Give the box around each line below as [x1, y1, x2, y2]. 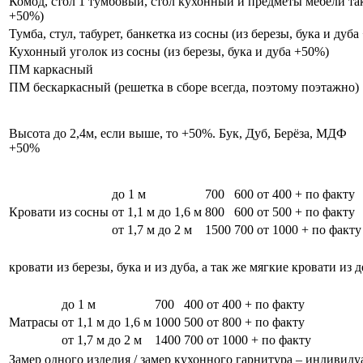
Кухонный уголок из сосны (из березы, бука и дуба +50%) [9, 44, 329, 58]
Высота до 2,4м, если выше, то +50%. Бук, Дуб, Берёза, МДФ [9, 126, 347, 140]
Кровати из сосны [9, 204, 109, 219]
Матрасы [9, 314, 58, 329]
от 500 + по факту [257, 204, 355, 219]
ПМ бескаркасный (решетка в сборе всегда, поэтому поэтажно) [9, 79, 359, 94]
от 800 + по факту [207, 314, 305, 329]
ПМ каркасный [9, 62, 93, 76]
